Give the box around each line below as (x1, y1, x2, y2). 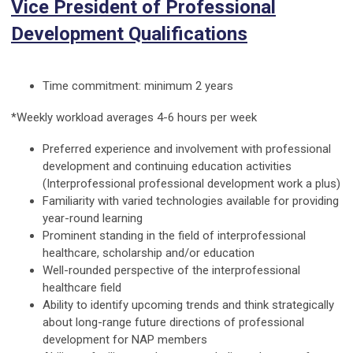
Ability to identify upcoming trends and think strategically (43, 298, 334, 313)
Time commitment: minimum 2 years (43, 79, 233, 94)
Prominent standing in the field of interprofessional (43, 229, 306, 243)
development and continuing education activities (43, 159, 292, 174)
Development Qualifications (11, 23, 247, 46)
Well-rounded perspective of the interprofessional (43, 263, 300, 278)
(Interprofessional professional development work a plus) (43, 176, 340, 191)
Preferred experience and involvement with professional (43, 142, 331, 157)
